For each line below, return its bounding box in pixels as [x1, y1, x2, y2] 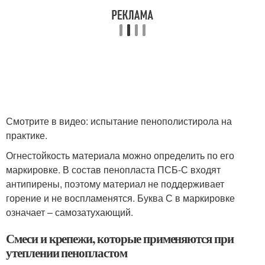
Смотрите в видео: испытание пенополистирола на [6, 114, 232, 128]
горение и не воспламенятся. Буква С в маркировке [6, 190, 235, 205]
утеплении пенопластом [6, 243, 127, 261]
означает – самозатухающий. [6, 205, 133, 219]
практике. [6, 128, 47, 142]
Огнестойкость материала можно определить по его [6, 148, 234, 162]
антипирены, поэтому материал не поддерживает [6, 176, 224, 190]
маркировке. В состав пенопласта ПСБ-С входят [6, 162, 221, 176]
